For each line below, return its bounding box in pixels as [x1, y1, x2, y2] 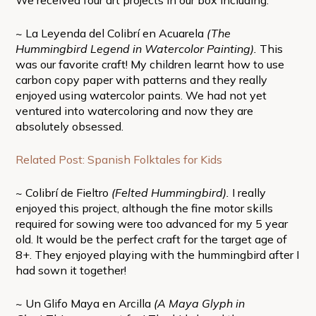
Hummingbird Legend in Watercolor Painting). [15, 41, 260, 56]
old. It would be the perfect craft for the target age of [15, 231, 287, 246]
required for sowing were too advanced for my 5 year [15, 216, 288, 231]
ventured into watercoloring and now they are [15, 103, 253, 118]
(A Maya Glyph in [153, 296, 245, 310]
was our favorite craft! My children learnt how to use [15, 56, 284, 71]
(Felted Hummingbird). [111, 185, 232, 200]
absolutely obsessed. [15, 119, 123, 133]
